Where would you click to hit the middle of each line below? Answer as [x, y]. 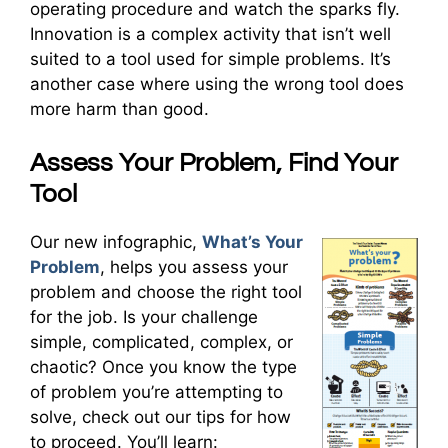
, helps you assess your [194, 266]
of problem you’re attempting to [156, 391]
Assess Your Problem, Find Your [214, 162]
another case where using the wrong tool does [217, 84]
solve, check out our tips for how [160, 416]
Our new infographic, [116, 241]
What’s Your [252, 241]
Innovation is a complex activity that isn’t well [210, 34]
